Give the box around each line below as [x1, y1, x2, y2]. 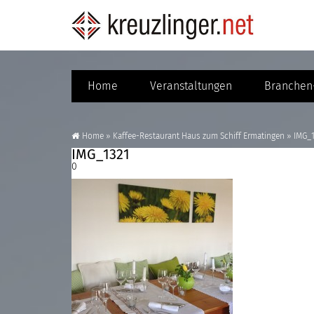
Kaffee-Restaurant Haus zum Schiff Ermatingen [113, 132, 285, 141]
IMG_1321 [71, 148, 130, 162]
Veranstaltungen [150, 81, 232, 92]
